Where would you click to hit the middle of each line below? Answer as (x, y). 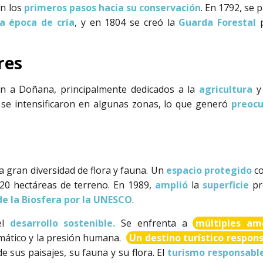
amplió (173, 185)
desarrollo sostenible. (63, 223)
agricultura (225, 89)
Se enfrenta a (154, 223)
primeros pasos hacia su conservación (112, 8)
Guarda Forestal (218, 23)
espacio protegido (208, 171)
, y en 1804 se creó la (127, 23)
